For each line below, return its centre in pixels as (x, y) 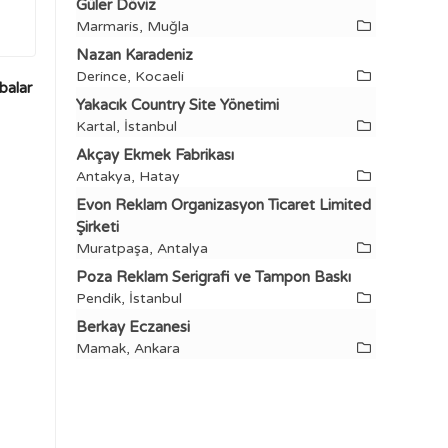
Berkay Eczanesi (133, 327)
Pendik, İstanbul (129, 298)
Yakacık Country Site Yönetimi (177, 105)
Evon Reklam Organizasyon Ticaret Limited (223, 205)
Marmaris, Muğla (132, 26)
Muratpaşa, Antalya (142, 248)
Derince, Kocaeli (130, 76)
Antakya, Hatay (128, 176)
